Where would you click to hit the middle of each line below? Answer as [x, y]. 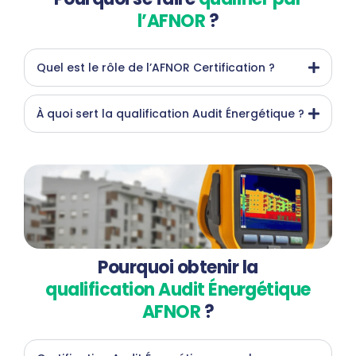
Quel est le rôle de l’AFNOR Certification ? [156, 68]
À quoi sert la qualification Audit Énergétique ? [170, 114]
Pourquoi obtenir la [178, 268]
